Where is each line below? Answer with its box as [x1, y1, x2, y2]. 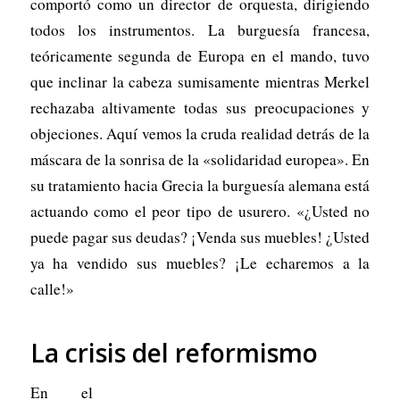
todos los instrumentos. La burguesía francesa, [29, 20, 371, 41]
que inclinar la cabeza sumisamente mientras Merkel [29, 71, 371, 93]
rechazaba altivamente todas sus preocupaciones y [29, 97, 371, 119]
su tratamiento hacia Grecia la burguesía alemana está [29, 175, 371, 196]
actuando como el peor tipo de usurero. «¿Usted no [29, 201, 371, 222]
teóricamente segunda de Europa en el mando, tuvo [29, 46, 371, 67]
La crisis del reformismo [29, 336, 318, 371]
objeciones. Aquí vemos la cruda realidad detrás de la [29, 123, 371, 145]
